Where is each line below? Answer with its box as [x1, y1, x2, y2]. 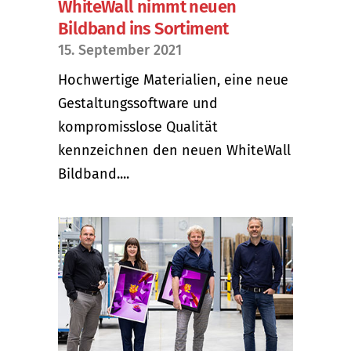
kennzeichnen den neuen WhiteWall [58, 141, 291, 159]
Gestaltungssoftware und [58, 94, 218, 112]
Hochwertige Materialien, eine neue [58, 71, 288, 89]
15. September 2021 [58, 41, 182, 59]
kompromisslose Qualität [58, 118, 218, 136]
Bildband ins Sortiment [58, 17, 229, 39]
